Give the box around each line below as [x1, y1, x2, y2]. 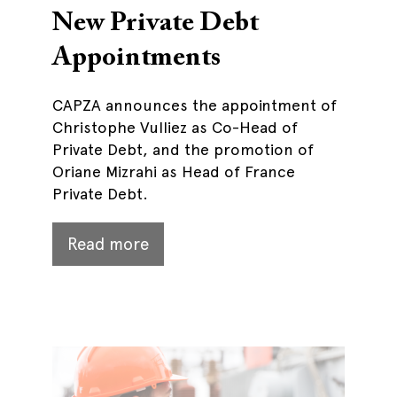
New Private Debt [52, 11, 259, 37]
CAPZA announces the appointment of [52, 96, 337, 114]
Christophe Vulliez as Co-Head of [52, 118, 298, 136]
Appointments [52, 45, 221, 72]
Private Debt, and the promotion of [52, 140, 314, 159]
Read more [67, 234, 149, 254]
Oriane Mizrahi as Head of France [52, 162, 295, 181]
